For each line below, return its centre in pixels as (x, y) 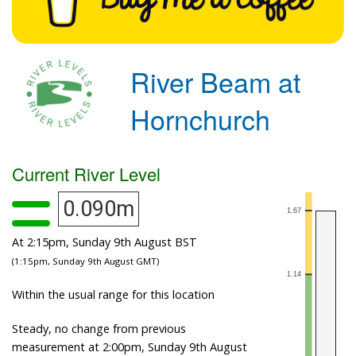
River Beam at (216, 81)
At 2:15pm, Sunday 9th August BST (104, 242)
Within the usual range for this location (113, 294)
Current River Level (86, 173)
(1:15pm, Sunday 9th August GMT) (85, 261)
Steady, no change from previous (99, 328)
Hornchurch (201, 118)
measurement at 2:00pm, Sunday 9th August (130, 346)
